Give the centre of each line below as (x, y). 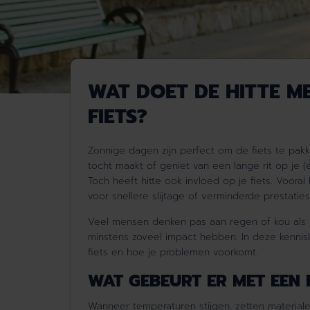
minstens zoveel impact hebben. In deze (182, 237)
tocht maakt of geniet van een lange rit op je (194, 166)
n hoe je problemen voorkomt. (188, 253)
